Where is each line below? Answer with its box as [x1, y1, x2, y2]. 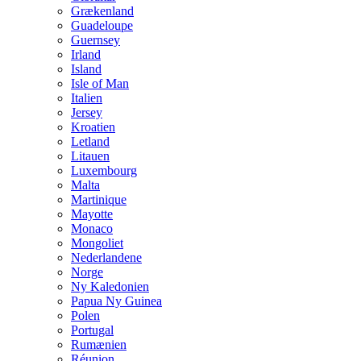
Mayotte [71, 206, 113, 221]
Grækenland [71, 3, 134, 18]
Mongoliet [71, 235, 123, 250]
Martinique [71, 192, 127, 206]
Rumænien [71, 337, 127, 351]
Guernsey [71, 32, 120, 47]
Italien [71, 90, 102, 105]
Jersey [71, 105, 102, 119]
